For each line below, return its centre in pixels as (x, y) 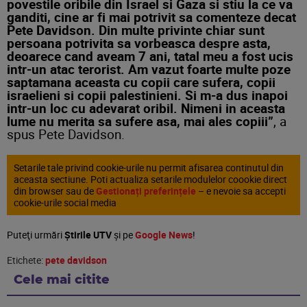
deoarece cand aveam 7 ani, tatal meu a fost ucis (150, 56)
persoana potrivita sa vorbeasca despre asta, (139, 43)
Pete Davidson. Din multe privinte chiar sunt (136, 30)
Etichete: (26, 260)
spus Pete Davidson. (66, 134)
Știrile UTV (88, 235)
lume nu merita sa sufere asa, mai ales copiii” (140, 121)
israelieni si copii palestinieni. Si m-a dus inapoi (147, 95)
